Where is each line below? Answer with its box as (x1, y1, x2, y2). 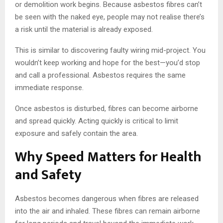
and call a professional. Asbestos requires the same (15, 70, 186, 80)
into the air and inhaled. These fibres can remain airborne (15, 206, 200, 216)
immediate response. (15, 83, 84, 92)
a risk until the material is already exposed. (15, 24, 153, 34)
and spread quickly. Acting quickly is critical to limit (15, 116, 178, 125)
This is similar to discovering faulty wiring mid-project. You (15, 45, 206, 55)
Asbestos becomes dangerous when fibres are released (15, 194, 199, 203)
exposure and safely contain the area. (15, 128, 138, 138)
